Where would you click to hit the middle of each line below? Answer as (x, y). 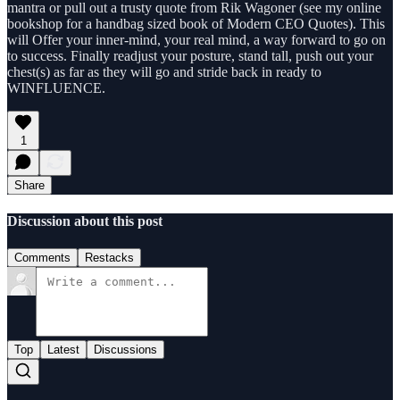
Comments (42, 258)
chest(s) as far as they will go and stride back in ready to (164, 71)
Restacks (109, 258)
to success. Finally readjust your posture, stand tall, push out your (190, 55)
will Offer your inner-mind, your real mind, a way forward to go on (196, 39)
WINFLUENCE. (56, 87)
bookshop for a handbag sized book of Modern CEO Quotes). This (196, 23)
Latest (63, 350)
